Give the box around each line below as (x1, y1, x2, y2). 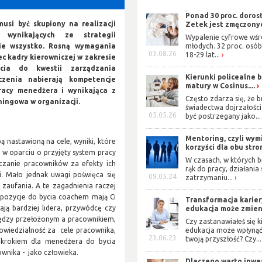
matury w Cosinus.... (185, 81, 256, 89)
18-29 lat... (185, 51, 220, 59)
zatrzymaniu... (185, 174, 233, 182)
